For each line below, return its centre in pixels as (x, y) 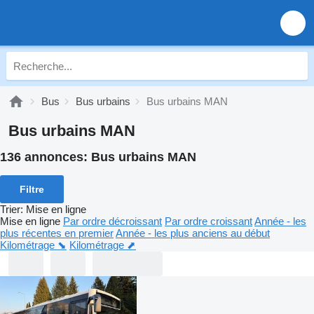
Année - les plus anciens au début (193, 233)
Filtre (32, 189)
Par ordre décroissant (112, 221)
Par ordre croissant (209, 221)
